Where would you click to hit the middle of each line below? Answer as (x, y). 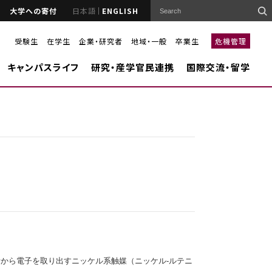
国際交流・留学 (218, 67)
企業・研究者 (100, 41)
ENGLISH (120, 10)
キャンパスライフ (43, 67)
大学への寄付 (33, 10)
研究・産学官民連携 (132, 67)
